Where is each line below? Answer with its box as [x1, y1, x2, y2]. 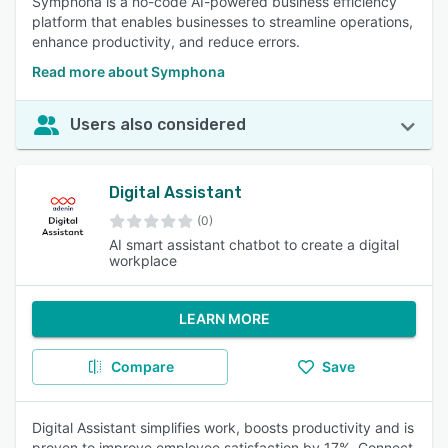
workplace [109, 252, 178, 269]
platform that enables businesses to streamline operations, [32, 13, 413, 30]
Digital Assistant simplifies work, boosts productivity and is [32, 419, 414, 436]
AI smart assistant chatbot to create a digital [109, 236, 400, 253]
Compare [110, 358, 174, 375]
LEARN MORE [178, 310, 270, 327]
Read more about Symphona [32, 63, 225, 80]
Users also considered [70, 115, 246, 134]
